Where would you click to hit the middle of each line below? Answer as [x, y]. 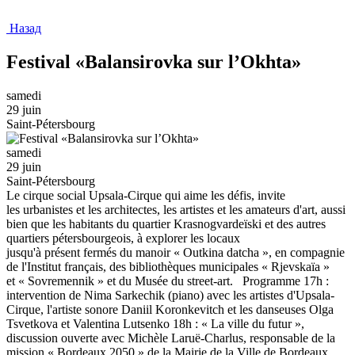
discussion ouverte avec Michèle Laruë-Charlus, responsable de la [171, 338]
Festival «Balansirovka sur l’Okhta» [154, 61]
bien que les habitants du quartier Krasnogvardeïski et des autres [166, 223]
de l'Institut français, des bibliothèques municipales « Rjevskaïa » [168, 266]
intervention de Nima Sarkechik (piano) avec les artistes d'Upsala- [170, 295]
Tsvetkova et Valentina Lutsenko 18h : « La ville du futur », [155, 323]
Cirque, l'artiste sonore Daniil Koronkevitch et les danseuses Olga [170, 309]
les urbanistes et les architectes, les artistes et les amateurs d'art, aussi [176, 209]
